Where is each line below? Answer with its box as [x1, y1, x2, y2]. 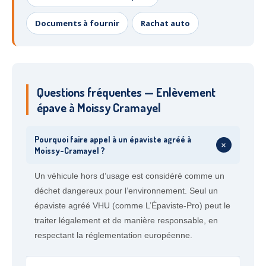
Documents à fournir [35, 18, 119, 28]
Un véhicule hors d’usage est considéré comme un [34, 171, 224, 180]
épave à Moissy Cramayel [37, 100, 161, 115]
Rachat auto [141, 18, 190, 28]
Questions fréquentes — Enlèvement [37, 84, 216, 100]
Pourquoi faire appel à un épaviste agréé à [34, 134, 191, 144]
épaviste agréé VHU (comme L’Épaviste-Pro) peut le [34, 201, 230, 210]
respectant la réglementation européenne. [34, 230, 192, 240]
